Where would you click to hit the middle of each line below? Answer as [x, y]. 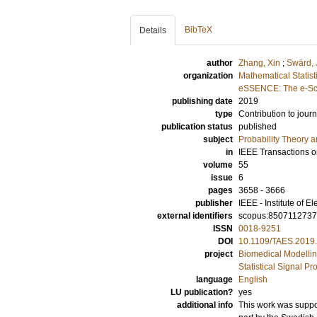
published [258, 127]
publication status [197, 127]
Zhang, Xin [259, 63]
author [220, 63]
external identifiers [195, 216]
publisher [214, 203]
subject [218, 139]
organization [208, 76]
